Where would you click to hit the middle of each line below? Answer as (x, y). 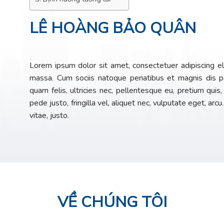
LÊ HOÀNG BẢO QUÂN (112, 28)
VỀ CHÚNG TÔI (112, 202)
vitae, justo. (49, 115)
